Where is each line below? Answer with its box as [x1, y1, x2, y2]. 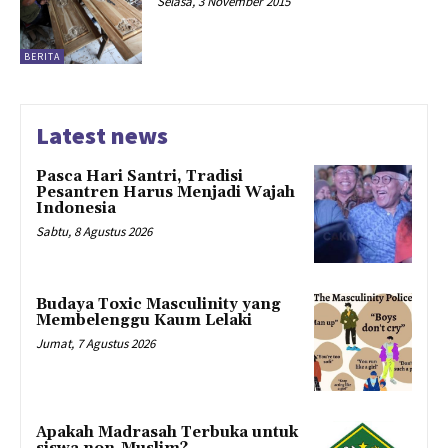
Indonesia [36, 199, 116, 219]
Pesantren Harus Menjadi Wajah [36, 183, 295, 203]
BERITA [24, 50, 60, 64]
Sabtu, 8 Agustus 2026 [36, 223, 152, 241]
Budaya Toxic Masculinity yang [36, 294, 281, 314]
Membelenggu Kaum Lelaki [36, 310, 252, 330]
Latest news [36, 120, 168, 152]
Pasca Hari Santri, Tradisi [36, 167, 243, 187]
